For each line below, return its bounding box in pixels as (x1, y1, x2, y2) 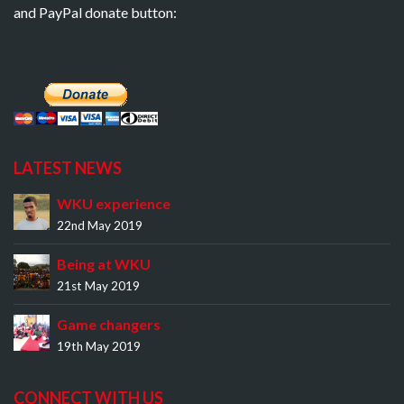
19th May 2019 (57, 338, 141, 353)
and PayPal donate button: (14, 3, 177, 21)
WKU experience (57, 194, 170, 212)
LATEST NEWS (14, 158, 122, 178)
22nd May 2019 (57, 217, 142, 233)
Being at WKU (57, 254, 151, 272)
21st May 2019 (57, 278, 140, 293)
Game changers (57, 315, 161, 333)
